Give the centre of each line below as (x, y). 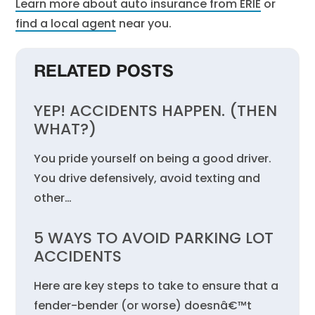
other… (53, 198)
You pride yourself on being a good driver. (153, 159)
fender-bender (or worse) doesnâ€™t (143, 306)
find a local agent (66, 24)
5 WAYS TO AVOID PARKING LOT (154, 238)
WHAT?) (65, 129)
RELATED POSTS (104, 72)
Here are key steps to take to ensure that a (156, 286)
